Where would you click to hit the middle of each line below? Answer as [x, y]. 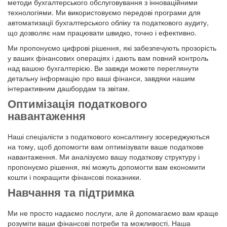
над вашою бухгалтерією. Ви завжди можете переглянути [103, 68]
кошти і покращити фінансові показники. [74, 177]
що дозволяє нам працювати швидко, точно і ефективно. [102, 33]
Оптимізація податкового [77, 104]
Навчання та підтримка [71, 193]
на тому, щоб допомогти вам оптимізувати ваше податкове [106, 147]
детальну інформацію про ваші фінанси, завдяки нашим [101, 78]
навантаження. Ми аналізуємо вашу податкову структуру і [104, 157]
